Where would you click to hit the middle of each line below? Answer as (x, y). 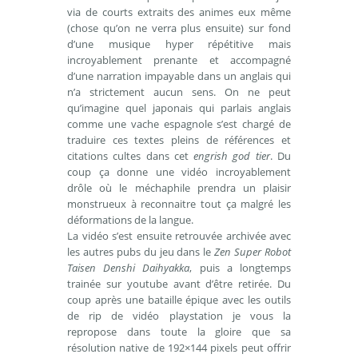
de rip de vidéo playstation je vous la (179, 316)
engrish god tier (232, 156)
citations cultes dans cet (131, 156)
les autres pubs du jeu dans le (141, 252)
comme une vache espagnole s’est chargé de (179, 124)
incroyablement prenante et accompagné (179, 60)
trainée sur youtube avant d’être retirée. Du (179, 284)
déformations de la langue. (130, 220)
